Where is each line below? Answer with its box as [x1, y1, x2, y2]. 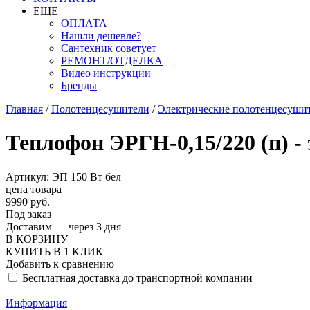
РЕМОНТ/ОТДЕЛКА [61, 55, 163, 66]
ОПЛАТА [61, 17, 107, 29]
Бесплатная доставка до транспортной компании [22, 271, 253, 284]
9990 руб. [6, 195, 50, 208]
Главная [6, 103, 43, 115]
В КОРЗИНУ [6, 232, 68, 245]
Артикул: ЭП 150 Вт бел [6, 170, 121, 183]
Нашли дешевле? [61, 30, 141, 42]
